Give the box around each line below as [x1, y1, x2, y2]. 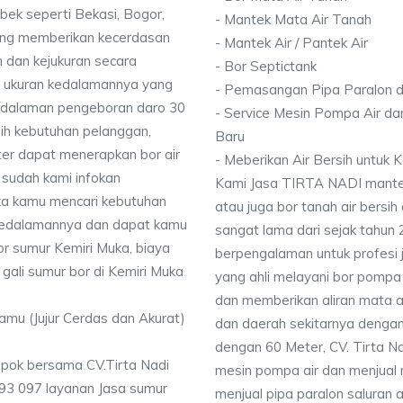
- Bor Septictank [215, 58, 317, 75]
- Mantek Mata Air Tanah [215, 11, 372, 28]
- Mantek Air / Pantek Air [215, 34, 368, 51]
